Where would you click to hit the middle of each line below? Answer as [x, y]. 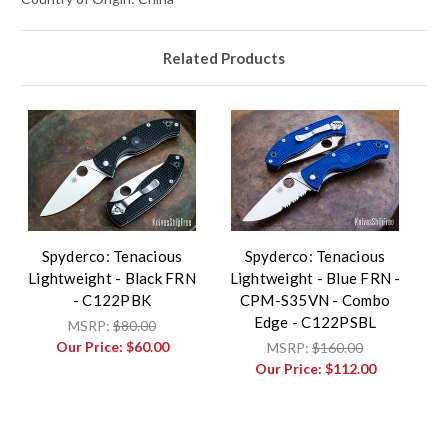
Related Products [224, 58]
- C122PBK [112, 300]
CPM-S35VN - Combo [315, 300]
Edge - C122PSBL [315, 322]
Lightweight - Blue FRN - [315, 278]
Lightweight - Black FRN [112, 278]
